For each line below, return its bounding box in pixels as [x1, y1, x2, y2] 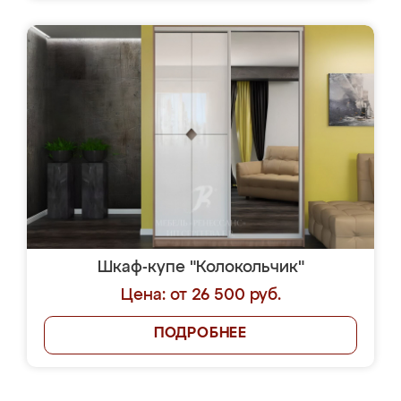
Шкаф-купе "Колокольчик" [97, 260, 304, 276]
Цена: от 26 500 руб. [120, 287, 281, 303]
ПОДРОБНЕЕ [153, 327, 248, 341]
